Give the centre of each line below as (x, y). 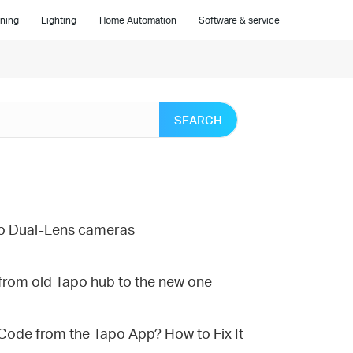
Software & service (239, 20)
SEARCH (198, 120)
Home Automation (137, 20)
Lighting (59, 20)
